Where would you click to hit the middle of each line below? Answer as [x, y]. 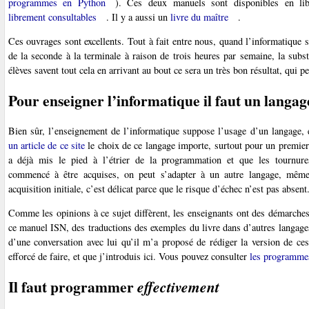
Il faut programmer [72, 287]
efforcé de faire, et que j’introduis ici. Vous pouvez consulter [129, 257]
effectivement [178, 287]
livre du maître [199, 17]
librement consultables [52, 17]
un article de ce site [46, 146]
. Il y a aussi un [138, 17]
